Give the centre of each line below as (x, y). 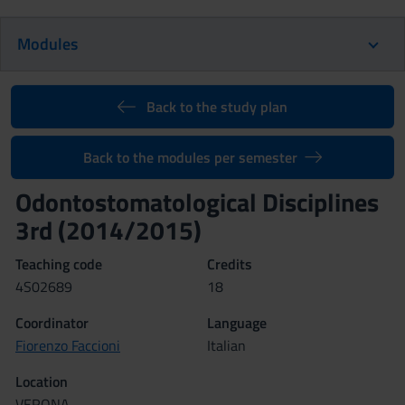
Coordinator (52, 323)
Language (237, 323)
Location (42, 381)
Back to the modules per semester (190, 157)
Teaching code (59, 264)
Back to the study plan (217, 107)
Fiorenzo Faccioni (68, 345)
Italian (226, 345)
